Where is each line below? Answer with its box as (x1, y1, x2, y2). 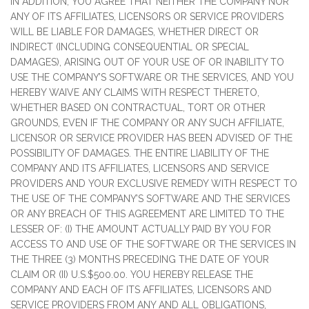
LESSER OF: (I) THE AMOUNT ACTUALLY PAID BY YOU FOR (10, 223, 271, 235)
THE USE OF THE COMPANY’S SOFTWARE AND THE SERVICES (10, 193, 290, 204)
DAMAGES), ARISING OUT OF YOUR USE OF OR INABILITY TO (10, 57, 284, 68)
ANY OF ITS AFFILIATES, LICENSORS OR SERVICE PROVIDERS (10, 11, 283, 22)
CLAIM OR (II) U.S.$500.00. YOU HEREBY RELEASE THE (10, 269, 253, 280)
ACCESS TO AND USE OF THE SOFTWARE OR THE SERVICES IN (10, 239, 296, 250)
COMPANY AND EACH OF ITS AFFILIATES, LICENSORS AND (10, 284, 272, 295)
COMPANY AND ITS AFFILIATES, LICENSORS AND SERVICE (10, 163, 269, 174)
